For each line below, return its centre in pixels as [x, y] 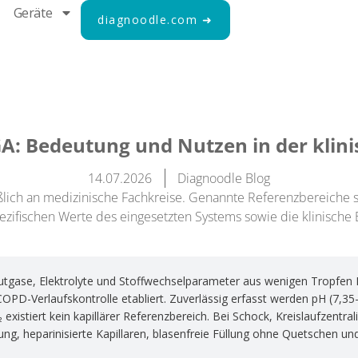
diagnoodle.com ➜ [155, 20]
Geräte [33, 13]
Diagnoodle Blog [224, 178]
